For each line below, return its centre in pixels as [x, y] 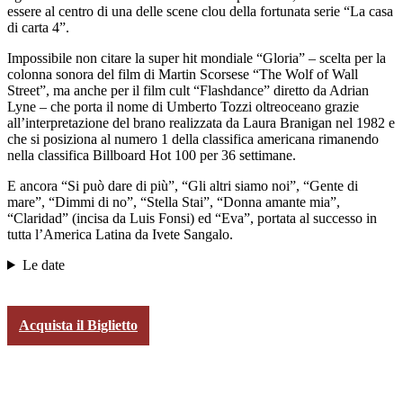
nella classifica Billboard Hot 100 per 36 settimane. [152, 155]
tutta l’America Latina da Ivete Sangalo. [120, 234]
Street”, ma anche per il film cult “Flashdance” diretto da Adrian [188, 90]
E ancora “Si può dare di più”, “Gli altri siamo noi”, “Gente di [183, 185]
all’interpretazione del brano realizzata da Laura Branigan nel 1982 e [201, 122]
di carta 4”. [38, 27]
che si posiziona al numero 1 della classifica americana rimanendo [193, 139]
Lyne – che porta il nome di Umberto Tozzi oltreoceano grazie [183, 106]
